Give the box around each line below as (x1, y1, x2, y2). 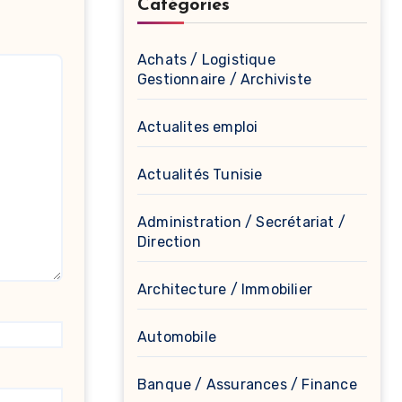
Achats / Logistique (137, 51, 275, 68)
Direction (137, 233, 201, 250)
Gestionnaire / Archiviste (137, 71, 311, 88)
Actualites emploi (137, 118, 258, 135)
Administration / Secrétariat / (137, 214, 345, 231)
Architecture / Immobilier (137, 281, 312, 298)
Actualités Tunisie (137, 166, 263, 183)
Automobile (137, 328, 216, 345)
